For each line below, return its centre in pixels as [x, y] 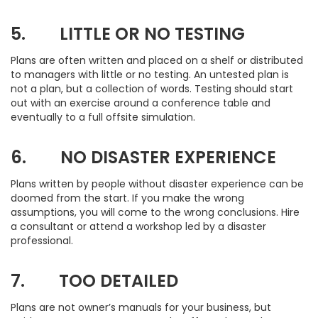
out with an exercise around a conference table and [141, 103]
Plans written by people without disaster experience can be [157, 184]
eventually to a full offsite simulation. [103, 117]
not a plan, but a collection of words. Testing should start [152, 89]
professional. [42, 241]
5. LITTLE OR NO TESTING [128, 34]
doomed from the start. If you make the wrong [127, 198]
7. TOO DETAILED [94, 281]
